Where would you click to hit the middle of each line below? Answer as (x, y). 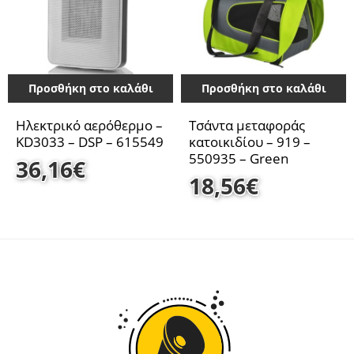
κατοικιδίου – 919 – (250, 141)
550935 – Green (239, 158)
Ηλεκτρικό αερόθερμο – (89, 125)
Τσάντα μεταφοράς (247, 125)
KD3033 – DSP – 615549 (90, 141)
